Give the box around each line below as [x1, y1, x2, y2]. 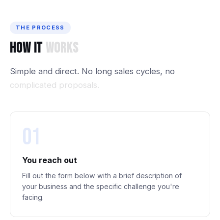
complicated [10, 80, 56, 90]
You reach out [22, 155, 77, 165]
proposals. [59, 80, 99, 90]
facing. [22, 193, 44, 201]
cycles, [136, 66, 163, 76]
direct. [55, 66, 79, 76]
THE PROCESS [16, 24, 65, 31]
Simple [10, 66, 36, 76]
